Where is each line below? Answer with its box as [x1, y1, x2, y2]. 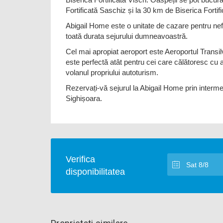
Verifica [66, 154, 95, 164]
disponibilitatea [66, 167, 125, 177]
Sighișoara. [66, 94, 102, 103]
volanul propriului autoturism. [66, 68, 158, 77]
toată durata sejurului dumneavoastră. [66, 32, 188, 40]
